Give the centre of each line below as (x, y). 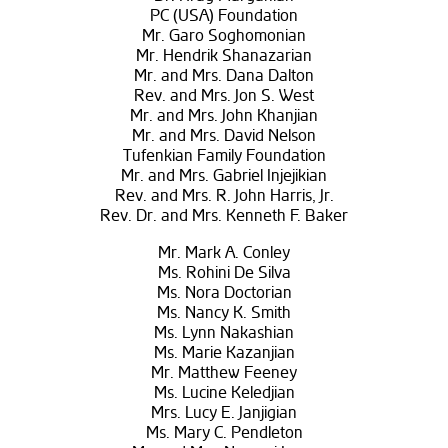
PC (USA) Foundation (224, 16)
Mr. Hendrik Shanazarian (224, 56)
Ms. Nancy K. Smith (224, 313)
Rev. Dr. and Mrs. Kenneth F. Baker (224, 216)
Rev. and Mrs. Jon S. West (224, 96)
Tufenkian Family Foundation (224, 156)
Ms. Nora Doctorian (224, 293)
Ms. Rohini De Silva (224, 273)
